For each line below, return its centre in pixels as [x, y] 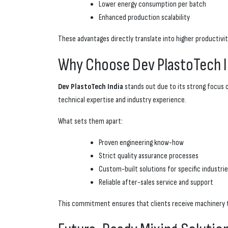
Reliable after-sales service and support [156, 183]
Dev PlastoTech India [91, 87]
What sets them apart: [90, 122]
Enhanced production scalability [144, 18]
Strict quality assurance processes [149, 156]
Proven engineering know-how [141, 143]
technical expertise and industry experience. [122, 100]
